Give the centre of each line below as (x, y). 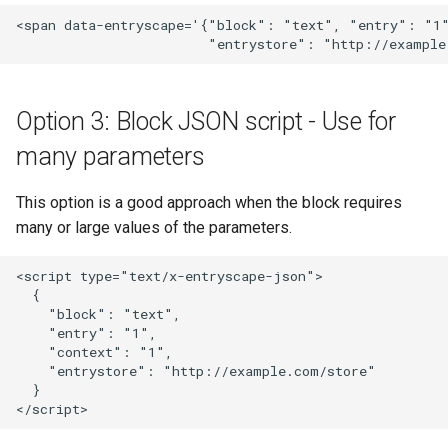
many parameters (110, 156)
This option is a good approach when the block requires (209, 202)
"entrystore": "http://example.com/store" (196, 370)
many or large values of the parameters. (154, 227)
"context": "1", (94, 351)
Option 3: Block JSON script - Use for (206, 121)
